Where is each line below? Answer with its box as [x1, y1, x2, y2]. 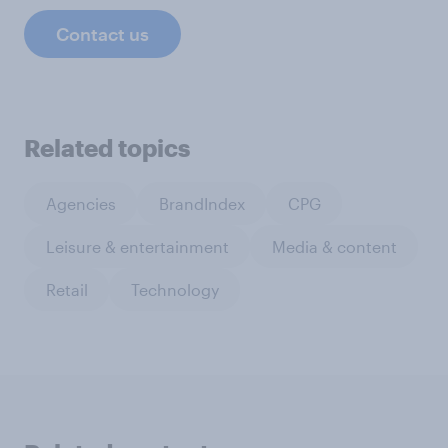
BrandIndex [158, 193, 245, 213]
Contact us [56, 23, 149, 46]
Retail [45, 279, 88, 299]
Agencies [45, 193, 116, 213]
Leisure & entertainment [45, 236, 229, 256]
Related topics [24, 133, 190, 163]
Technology [130, 279, 219, 299]
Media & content [271, 236, 397, 256]
